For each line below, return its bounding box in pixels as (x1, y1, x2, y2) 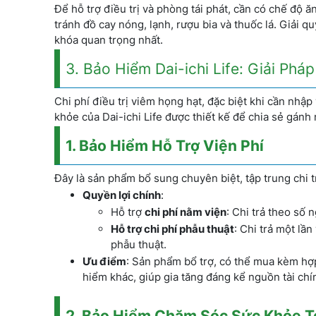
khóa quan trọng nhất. (54, 33, 163, 47)
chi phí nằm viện (145, 205, 226, 219)
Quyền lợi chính (83, 188, 161, 202)
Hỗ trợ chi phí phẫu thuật (111, 222, 234, 236)
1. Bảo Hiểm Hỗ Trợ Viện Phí (66, 137, 264, 154)
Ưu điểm (83, 255, 126, 268)
